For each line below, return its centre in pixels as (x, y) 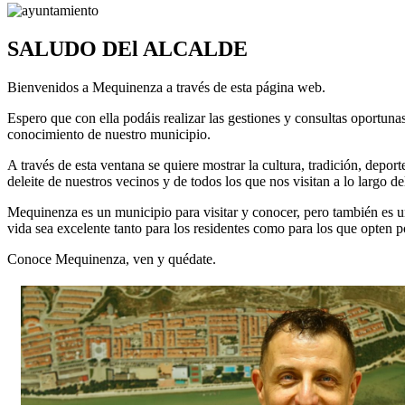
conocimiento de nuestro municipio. (109, 134)
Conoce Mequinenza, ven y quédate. (112, 259)
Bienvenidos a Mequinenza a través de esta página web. (166, 87)
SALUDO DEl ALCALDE (127, 48)
